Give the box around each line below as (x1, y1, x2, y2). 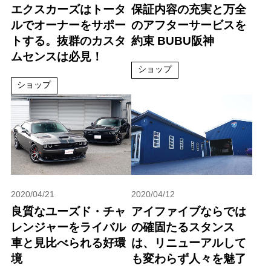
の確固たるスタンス (131, 221, 235, 234)
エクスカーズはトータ (10, 2, 126, 16)
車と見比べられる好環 (10, 237, 126, 250)
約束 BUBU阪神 (131, 34, 215, 47)
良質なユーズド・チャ (10, 205, 126, 218)
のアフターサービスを (131, 18, 247, 31)
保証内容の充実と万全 (131, 2, 247, 16)
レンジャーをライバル (10, 221, 126, 234)
